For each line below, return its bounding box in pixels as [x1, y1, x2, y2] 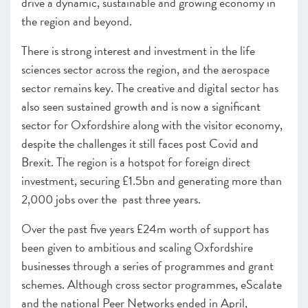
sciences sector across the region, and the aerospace [21, 60, 269, 78]
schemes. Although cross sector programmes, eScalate [21, 275, 282, 294]
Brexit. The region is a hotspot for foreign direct [21, 153, 250, 171]
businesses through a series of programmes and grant [21, 256, 274, 275]
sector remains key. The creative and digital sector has [21, 78, 278, 97]
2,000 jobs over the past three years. [21, 190, 203, 208]
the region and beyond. [21, 12, 135, 30]
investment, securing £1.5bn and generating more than [21, 171, 282, 190]
